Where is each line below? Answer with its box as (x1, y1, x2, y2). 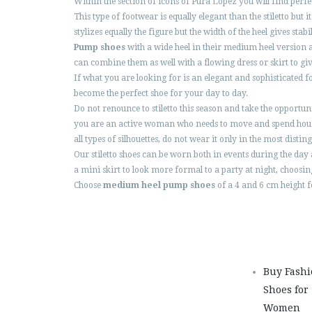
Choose (74, 180, 101, 191)
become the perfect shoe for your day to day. (74, 88, 248, 99)
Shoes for (263, 284, 309, 296)
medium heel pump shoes (101, 180, 215, 191)
